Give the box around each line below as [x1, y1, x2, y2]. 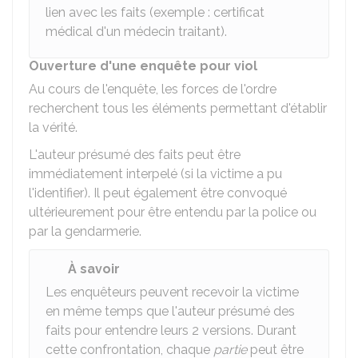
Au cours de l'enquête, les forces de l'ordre [29, 82, 276, 97]
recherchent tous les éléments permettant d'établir [29, 101, 327, 116]
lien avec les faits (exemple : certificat [46, 5, 265, 20]
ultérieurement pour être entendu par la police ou [29, 205, 316, 220]
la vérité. [29, 120, 78, 135]
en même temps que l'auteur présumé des [46, 304, 295, 319]
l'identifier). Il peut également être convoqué [29, 185, 287, 201]
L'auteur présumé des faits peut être [29, 147, 241, 162]
